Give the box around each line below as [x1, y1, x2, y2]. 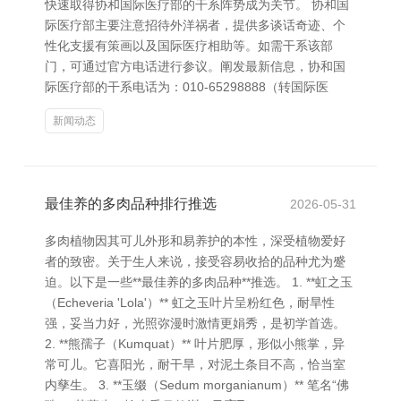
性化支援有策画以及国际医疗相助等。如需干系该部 [45, 38, 333, 53]
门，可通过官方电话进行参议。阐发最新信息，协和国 [45, 59, 346, 73]
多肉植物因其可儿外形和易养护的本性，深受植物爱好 [45, 234, 346, 248]
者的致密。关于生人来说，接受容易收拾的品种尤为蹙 [45, 254, 346, 269]
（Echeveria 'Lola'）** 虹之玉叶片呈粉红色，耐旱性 [45, 295, 335, 310]
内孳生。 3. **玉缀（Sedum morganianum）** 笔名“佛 [45, 378, 349, 392]
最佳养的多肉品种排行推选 [45, 196, 217, 211]
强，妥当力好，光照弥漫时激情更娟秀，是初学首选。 [45, 316, 346, 330]
